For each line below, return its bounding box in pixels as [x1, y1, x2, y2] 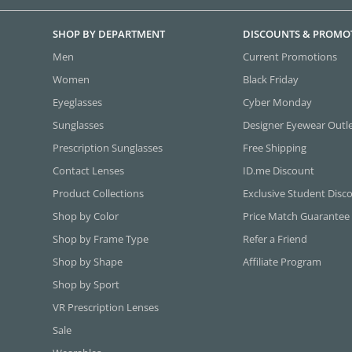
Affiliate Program [243, 255, 322, 269]
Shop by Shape [53, 255, 123, 269]
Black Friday [243, 72, 299, 87]
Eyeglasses [53, 95, 103, 110]
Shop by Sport [53, 277, 120, 292]
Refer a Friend [243, 232, 308, 247]
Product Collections [53, 186, 145, 201]
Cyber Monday [243, 95, 313, 110]
